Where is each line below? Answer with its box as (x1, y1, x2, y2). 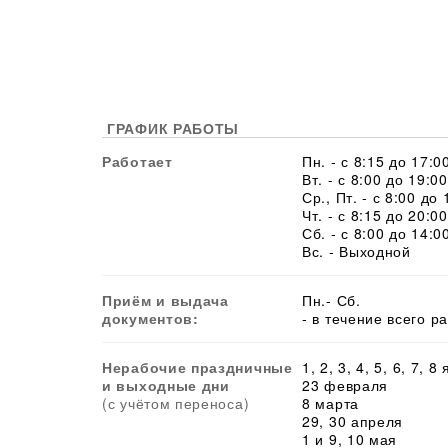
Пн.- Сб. (302, 289, 361, 310)
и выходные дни (102, 374, 230, 395)
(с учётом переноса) (102, 392, 250, 413)
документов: (102, 307, 199, 328)
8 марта (302, 392, 359, 413)
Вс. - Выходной (302, 240, 411, 261)
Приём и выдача (102, 289, 229, 310)
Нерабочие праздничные (102, 356, 293, 377)
